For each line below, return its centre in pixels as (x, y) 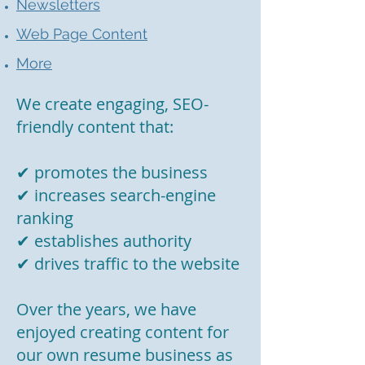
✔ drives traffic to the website (128, 264)
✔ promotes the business (112, 172)
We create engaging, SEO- (112, 104)
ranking (45, 218)
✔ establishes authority (104, 241)
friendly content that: (95, 127)
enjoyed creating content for (123, 332)
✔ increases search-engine (116, 195)
